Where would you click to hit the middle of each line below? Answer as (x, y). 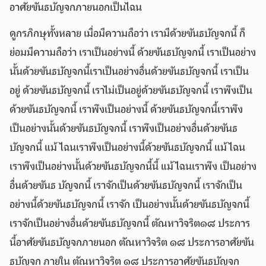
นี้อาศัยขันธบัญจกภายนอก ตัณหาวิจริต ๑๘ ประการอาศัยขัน (132, 243)
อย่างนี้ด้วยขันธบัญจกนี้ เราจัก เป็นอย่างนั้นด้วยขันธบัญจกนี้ (129, 205)
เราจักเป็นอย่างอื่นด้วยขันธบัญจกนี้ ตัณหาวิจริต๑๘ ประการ (130, 224)
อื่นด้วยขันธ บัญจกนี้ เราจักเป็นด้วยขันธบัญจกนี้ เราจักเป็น (126, 186)
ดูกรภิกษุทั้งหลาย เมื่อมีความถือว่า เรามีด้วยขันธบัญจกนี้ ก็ (127, 34)
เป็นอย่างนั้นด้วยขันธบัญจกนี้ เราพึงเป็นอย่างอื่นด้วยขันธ (123, 129)
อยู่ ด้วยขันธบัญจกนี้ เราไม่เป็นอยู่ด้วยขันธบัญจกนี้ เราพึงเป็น (131, 91)
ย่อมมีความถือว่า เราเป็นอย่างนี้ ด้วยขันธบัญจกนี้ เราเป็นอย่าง (133, 53)
